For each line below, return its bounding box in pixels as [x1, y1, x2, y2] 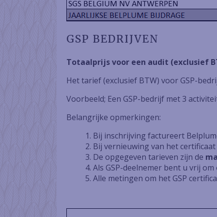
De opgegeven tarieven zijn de [93, 152, 205, 162]
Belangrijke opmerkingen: [66, 112, 161, 123]
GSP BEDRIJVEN [66, 32, 159, 46]
